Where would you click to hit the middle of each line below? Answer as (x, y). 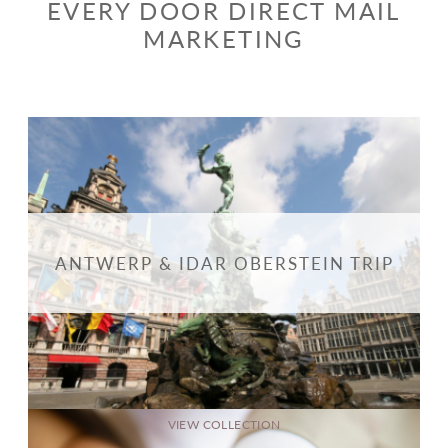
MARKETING (224, 37)
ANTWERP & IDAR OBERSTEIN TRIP (224, 262)
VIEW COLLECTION (224, 425)
